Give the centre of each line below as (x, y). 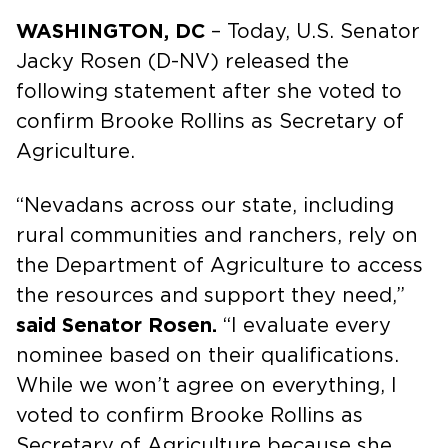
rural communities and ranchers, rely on (217, 235)
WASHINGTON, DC (110, 31)
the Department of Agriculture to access (219, 265)
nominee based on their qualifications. (207, 355)
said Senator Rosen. (116, 325)
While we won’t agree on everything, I (206, 385)
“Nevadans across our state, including (205, 205)
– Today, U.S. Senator (312, 31)
